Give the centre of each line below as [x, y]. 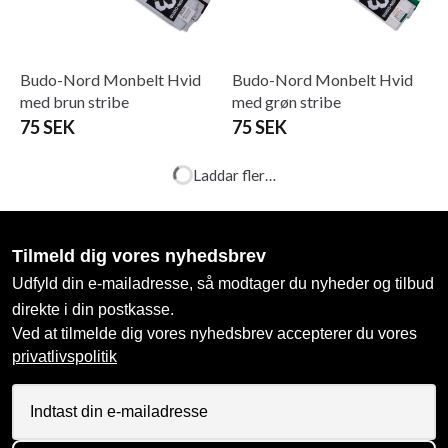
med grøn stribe [286, 101]
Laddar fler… [234, 174]
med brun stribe [74, 101]
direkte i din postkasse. [93, 309]
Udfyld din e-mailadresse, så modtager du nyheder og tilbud [223, 283]
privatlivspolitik [64, 356]
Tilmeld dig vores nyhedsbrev [139, 255]
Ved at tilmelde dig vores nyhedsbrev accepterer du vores [214, 333]
